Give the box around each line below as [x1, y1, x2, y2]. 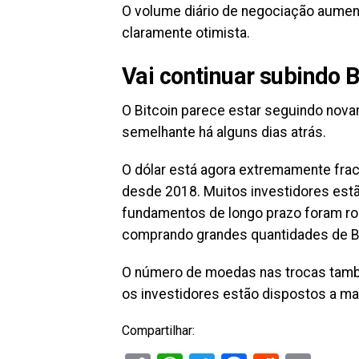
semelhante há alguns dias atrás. [122, 124, 326, 140]
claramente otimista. [122, 25, 250, 41]
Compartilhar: [122, 323, 195, 338]
